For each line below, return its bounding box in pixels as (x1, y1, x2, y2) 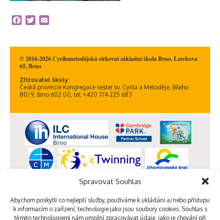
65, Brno (20, 62, 41, 70)
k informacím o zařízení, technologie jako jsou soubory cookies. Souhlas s (13, 205, 207, 213)
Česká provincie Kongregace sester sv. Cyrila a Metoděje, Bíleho (20, 83, 188, 91)
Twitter (35, 15, 61, 25)
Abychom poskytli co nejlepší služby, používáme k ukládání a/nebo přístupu (10, 196, 210, 204)
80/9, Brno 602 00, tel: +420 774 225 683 (20, 91, 132, 98)
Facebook (22, 15, 56, 25)
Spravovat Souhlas (79, 176, 141, 186)
